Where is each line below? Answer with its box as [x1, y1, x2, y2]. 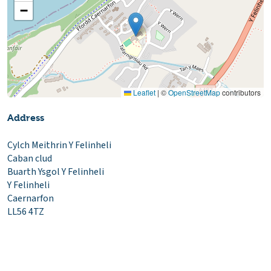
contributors [220, 87, 261, 98]
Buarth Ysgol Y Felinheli [7, 165, 104, 179]
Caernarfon [7, 192, 54, 206]
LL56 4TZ [7, 205, 44, 219]
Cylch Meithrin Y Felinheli [7, 139, 111, 152]
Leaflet [131, 87, 155, 98]
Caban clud [7, 152, 52, 166]
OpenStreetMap [168, 87, 220, 98]
